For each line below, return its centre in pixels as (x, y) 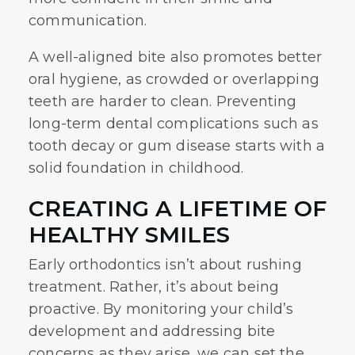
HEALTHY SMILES (129, 235)
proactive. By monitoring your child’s (161, 309)
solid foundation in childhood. (136, 168)
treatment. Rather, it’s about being (154, 287)
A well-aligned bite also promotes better (176, 57)
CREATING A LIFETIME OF (177, 208)
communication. (88, 21)
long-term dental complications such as (174, 124)
